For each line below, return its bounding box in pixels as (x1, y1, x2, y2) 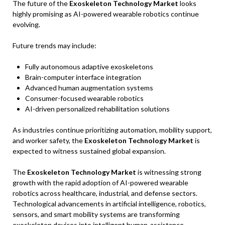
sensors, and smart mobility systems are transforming (13, 209, 180, 218)
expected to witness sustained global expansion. (13, 146, 166, 155)
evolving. (13, 20, 40, 29)
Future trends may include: (13, 41, 96, 50)
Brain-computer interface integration (25, 72, 141, 81)
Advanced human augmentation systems (25, 83, 153, 92)
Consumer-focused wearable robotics (25, 93, 144, 102)
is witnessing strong (136, 167, 201, 176)
